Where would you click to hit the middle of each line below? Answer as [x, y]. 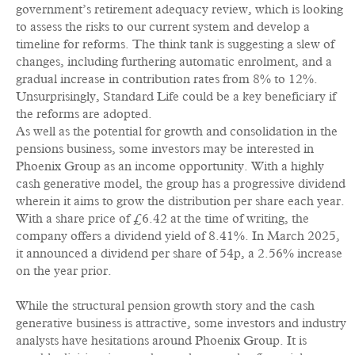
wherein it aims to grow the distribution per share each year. [180, 201]
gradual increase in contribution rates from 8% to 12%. [167, 79]
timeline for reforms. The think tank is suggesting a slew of [175, 44]
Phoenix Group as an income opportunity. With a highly [170, 166]
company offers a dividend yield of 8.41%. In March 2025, [178, 236]
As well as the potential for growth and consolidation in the [177, 132]
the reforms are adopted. [84, 114]
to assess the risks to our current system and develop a [163, 27]
